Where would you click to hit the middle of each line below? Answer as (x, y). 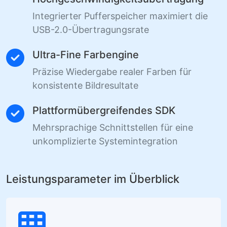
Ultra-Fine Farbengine (86, 55)
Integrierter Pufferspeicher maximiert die (120, 16)
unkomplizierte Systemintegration (105, 141)
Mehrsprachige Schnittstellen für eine (113, 128)
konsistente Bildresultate (85, 86)
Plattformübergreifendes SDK (104, 111)
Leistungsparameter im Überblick (93, 179)
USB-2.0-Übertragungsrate (91, 30)
